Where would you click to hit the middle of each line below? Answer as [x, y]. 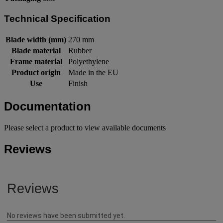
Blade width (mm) [36, 39]
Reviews [28, 149]
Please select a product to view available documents [85, 127]
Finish [78, 83]
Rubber [80, 50]
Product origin [36, 72]
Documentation [48, 106]
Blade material [36, 50]
